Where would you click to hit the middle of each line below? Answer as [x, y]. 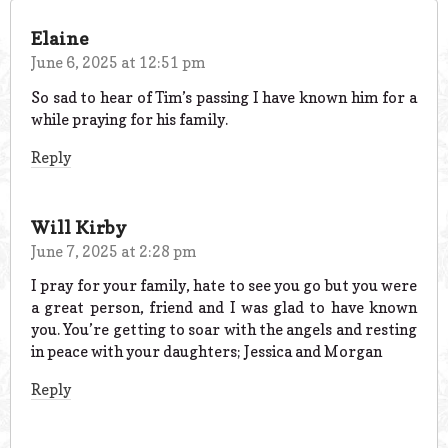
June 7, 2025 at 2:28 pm [114, 251]
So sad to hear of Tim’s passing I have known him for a [224, 97]
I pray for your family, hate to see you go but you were [224, 286]
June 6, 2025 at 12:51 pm [118, 62]
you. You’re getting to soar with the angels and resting [224, 330]
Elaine [60, 38]
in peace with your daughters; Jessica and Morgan [206, 352]
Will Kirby [79, 227]
